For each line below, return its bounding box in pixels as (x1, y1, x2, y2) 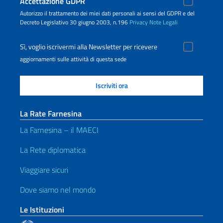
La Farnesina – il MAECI (20, 124, 99, 136)
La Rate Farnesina (20, 108, 82, 120)
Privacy (129, 17, 148, 27)
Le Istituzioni (20, 204, 64, 216)
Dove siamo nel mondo (20, 184, 96, 196)
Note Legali (149, 17, 178, 27)
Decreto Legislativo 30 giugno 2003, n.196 (20, 17, 129, 27)
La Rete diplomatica (20, 144, 86, 156)
